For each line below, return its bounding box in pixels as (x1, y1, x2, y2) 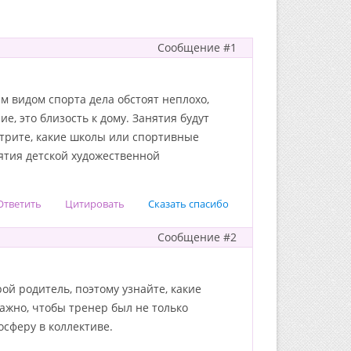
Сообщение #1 (157, 40, 237, 55)
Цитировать (65, 197, 125, 211)
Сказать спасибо (148, 197, 229, 211)
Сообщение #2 (157, 230, 237, 244)
